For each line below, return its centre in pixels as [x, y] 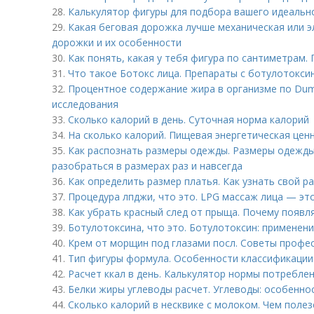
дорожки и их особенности [117, 42]
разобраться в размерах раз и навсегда [147, 166]
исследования [85, 104]
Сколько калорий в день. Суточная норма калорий [189, 120]
